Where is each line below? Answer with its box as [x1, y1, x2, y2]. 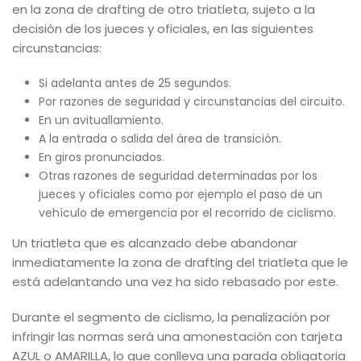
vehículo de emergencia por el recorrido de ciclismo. [38, 205, 336, 221]
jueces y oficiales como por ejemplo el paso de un [38, 186, 322, 202]
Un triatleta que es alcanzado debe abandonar [12, 234, 297, 251]
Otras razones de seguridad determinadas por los [38, 168, 317, 184]
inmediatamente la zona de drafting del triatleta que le [12, 254, 348, 271]
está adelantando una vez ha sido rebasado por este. [12, 273, 338, 290]
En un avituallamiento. [38, 112, 164, 128]
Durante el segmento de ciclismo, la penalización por [12, 309, 330, 326]
